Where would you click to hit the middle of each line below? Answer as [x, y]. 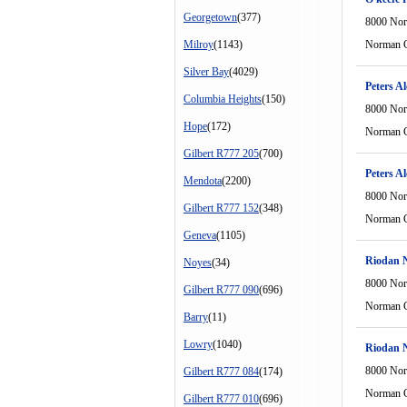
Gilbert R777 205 [221, 154]
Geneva [200, 235]
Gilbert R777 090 [221, 290]
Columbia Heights [223, 99]
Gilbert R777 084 [221, 372]
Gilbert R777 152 [221, 208]
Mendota [203, 181]
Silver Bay [206, 72]
